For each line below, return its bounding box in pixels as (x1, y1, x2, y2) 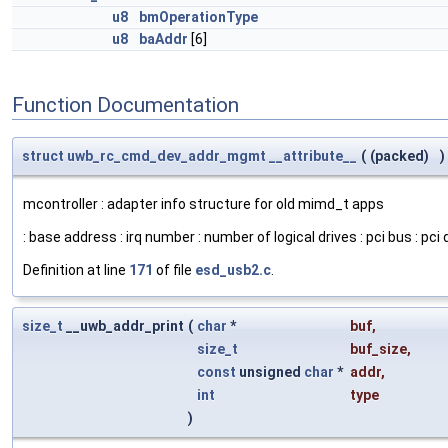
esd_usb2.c (195, 262, 271, 279)
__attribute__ (269, 148, 357, 165)
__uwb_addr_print (63, 318, 184, 335)
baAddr (139, 31, 188, 47)
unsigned (236, 364, 304, 381)
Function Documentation (12, 92, 239, 117)
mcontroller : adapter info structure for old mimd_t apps (23, 196, 384, 213)
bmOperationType (139, 9, 258, 25)
